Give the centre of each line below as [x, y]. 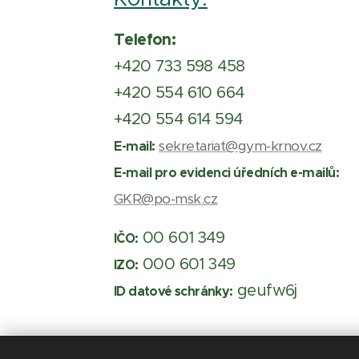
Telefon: [145, 39]
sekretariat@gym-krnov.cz [240, 146]
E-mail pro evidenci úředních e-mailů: [227, 173]
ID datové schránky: [173, 291]
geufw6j [265, 290]
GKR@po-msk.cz [166, 199]
